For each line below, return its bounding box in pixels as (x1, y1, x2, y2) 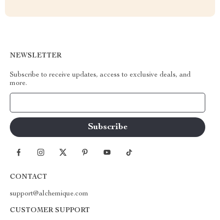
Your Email (20, 99, 53, 106)
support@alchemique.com (10, 191, 88, 197)
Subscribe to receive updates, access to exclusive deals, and (10, 72, 191, 79)
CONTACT (10, 174, 47, 181)
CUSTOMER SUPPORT (10, 207, 90, 214)
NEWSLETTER (10, 53, 61, 59)
